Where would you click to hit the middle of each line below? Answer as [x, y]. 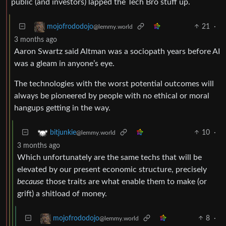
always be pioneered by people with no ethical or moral [112, 96]
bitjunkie [63, 132]
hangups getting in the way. [62, 108]
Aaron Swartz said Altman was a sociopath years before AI [117, 51]
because [31, 181]
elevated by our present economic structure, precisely [112, 169]
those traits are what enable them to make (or [125, 181]
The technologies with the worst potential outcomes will [114, 83]
